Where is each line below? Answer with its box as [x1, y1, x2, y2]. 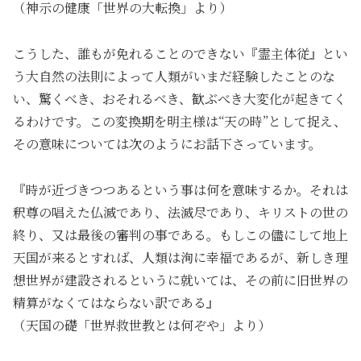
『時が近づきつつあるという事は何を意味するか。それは [13, 180, 348, 199]
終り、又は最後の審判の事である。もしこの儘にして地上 [13, 225, 348, 244]
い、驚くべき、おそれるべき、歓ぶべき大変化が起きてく [13, 89, 346, 108]
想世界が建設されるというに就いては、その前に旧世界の [13, 270, 348, 289]
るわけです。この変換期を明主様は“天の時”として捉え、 [13, 111, 346, 131]
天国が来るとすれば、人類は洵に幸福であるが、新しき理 [13, 247, 348, 267]
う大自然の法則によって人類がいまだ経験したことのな [13, 66, 335, 85]
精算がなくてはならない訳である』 [13, 293, 219, 312]
